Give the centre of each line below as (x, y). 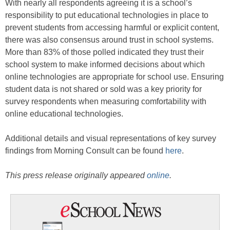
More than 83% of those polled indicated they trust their (104, 52)
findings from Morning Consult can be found (85, 151)
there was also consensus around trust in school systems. (109, 40)
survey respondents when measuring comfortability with (106, 102)
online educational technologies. (64, 114)
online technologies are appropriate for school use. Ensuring (114, 77)
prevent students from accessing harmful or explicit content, (112, 28)
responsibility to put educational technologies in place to (107, 15)
